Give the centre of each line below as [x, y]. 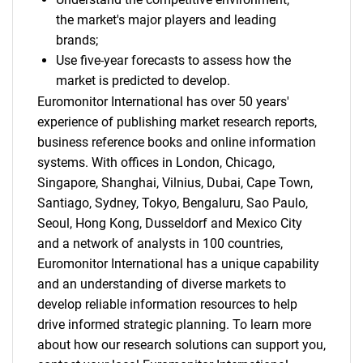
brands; [77, 40]
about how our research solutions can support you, [181, 345]
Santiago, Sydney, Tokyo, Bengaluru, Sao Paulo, [173, 203]
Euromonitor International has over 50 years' [163, 102]
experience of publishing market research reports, [177, 122]
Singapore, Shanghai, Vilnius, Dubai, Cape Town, [175, 183]
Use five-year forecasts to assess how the [173, 60]
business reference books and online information [177, 142]
